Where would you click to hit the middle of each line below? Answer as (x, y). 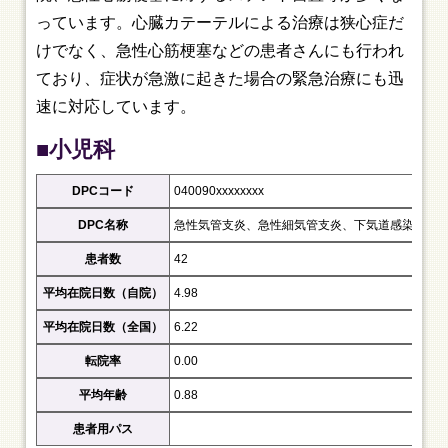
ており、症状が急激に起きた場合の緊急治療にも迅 (220, 78)
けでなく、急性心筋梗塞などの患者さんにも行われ (220, 50)
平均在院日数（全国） (103, 327)
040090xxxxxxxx (219, 191)
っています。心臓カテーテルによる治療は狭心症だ (220, 22)
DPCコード (103, 191)
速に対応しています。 (116, 106)
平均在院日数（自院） (103, 293)
